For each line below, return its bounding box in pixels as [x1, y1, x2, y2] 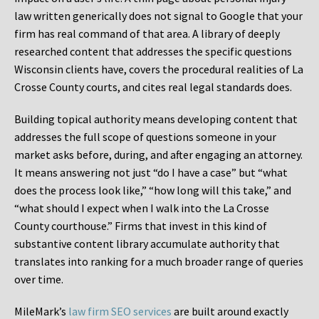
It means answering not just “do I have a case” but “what [14, 165, 288, 180]
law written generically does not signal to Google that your [14, 9, 303, 23]
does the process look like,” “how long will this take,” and [14, 183, 291, 198]
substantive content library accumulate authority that [14, 236, 280, 251]
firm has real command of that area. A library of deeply [14, 26, 280, 41]
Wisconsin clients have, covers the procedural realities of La [14, 62, 303, 77]
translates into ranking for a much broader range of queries [14, 254, 303, 269]
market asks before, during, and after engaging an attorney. [14, 147, 303, 162]
